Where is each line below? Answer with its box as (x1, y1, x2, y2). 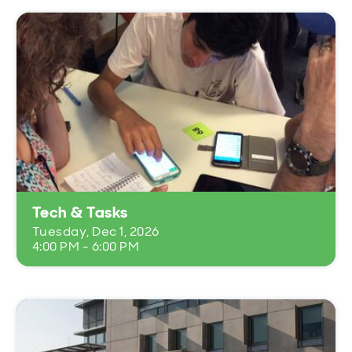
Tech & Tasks (32, 202, 128, 223)
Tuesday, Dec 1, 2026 (32, 223, 159, 240)
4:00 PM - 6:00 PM (32, 238, 140, 255)
